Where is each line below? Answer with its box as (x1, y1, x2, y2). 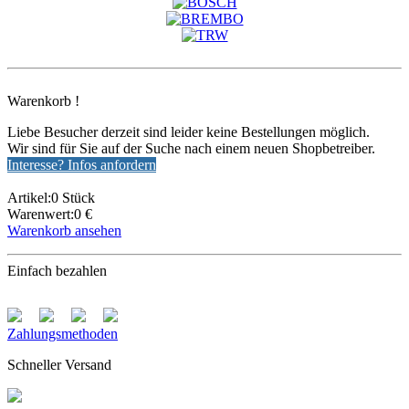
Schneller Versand (7, 356, 111, 372)
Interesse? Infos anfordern (7, 156, 156, 173)
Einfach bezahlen (7, 262, 107, 278)
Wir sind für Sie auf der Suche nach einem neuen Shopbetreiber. (7, 140, 375, 156)
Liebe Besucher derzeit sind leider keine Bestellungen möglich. (7, 123, 370, 140)
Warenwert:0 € (7, 205, 92, 222)
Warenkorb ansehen (7, 222, 121, 238)
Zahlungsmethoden (7, 325, 118, 341)
